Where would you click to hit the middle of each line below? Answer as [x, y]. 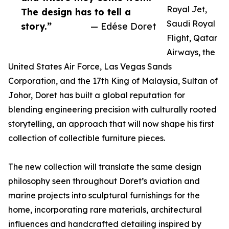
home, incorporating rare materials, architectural [105, 210]
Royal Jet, [187, 9]
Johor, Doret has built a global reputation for [97, 95]
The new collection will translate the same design [105, 167]
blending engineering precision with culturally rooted [112, 110]
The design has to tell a [76, 12]
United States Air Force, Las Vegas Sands [90, 67]
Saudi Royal [191, 24]
